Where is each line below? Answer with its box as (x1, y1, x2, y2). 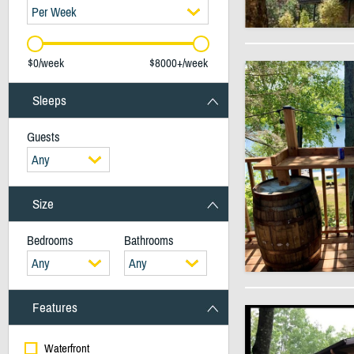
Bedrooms (26, 233, 73, 247)
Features (32, 299, 77, 315)
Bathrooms (123, 233, 174, 247)
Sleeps (32, 92, 66, 108)
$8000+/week (149, 56, 208, 70)
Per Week (31, 5, 77, 19)
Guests (26, 130, 60, 144)
